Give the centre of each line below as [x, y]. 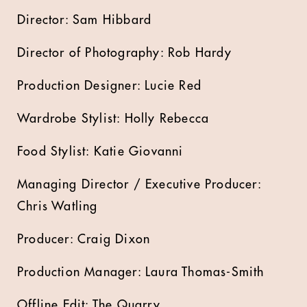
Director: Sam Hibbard [85, 20]
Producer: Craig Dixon [84, 239]
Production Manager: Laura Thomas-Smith [141, 272]
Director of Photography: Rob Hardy [124, 53]
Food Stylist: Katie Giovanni [100, 151]
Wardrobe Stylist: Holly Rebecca [113, 119]
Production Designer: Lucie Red [109, 86]
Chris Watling [58, 206]
